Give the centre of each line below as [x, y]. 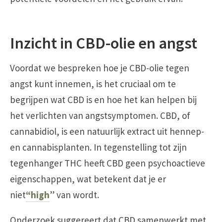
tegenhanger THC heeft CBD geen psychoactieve [108, 163]
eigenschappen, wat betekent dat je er [88, 179]
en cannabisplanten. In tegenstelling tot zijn [98, 147]
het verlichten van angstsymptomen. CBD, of [100, 115]
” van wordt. [74, 194]
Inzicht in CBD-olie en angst [104, 43]
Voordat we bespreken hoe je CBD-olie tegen [100, 68]
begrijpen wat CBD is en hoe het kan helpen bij [103, 99]
